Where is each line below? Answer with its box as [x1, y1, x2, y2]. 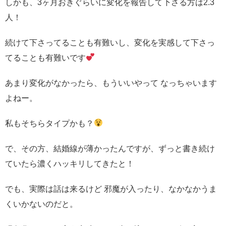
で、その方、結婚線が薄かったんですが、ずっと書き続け [5, 144, 215, 153]
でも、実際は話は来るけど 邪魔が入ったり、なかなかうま [5, 184, 217, 193]
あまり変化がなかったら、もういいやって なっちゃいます [5, 78, 217, 87]
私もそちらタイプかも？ [5, 119, 94, 128]
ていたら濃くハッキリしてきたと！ [5, 159, 134, 168]
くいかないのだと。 [5, 199, 78, 208]
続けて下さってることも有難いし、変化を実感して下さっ [5, 38, 215, 47]
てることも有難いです [5, 53, 86, 62]
